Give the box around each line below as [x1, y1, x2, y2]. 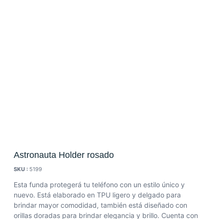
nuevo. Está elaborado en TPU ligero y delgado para [14, 191, 181, 199]
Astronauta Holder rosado [14, 150, 114, 160]
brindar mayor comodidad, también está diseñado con [14, 201, 187, 209]
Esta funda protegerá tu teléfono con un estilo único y [14, 180, 185, 189]
